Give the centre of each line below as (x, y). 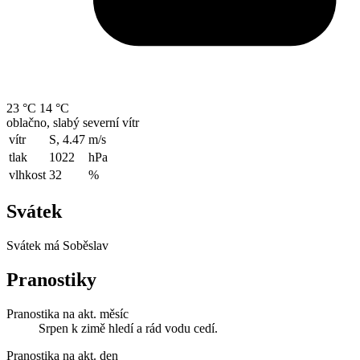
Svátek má (35, 245)
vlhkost (27, 175)
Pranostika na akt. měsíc (67, 313)
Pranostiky (51, 279)
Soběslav (86, 245)
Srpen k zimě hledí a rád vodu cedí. (128, 328)
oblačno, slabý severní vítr (73, 123)
